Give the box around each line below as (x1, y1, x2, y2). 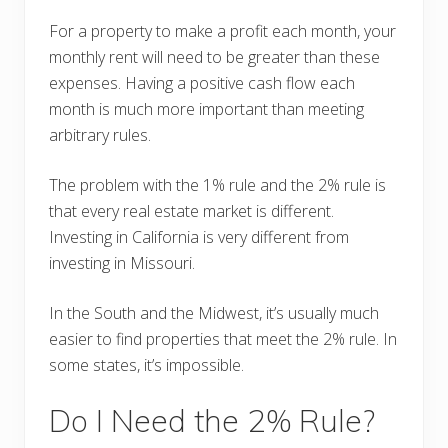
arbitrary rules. (49, 123, 155, 146)
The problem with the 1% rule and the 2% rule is (49, 173, 386, 196)
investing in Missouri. (49, 251, 195, 274)
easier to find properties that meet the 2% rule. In (49, 327, 397, 350)
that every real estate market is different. (49, 199, 334, 222)
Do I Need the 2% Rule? (49, 400, 375, 440)
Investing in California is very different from (49, 225, 349, 248)
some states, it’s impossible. (49, 353, 248, 376)
